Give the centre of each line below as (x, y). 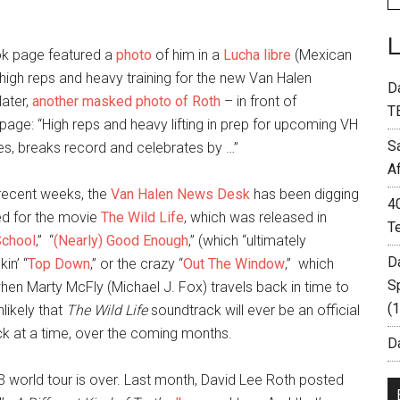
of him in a (187, 55)
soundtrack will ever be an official (255, 310)
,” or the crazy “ (137, 264)
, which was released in (255, 217)
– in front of (258, 101)
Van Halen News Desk (180, 194)
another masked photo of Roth (126, 101)
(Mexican (321, 55)
